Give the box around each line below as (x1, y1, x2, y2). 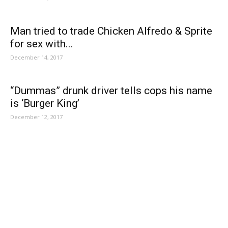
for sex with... (10, 38, 73, 50)
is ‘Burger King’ (10, 97, 79, 109)
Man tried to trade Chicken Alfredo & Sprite (10, 25, 212, 37)
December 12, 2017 (10, 113, 63, 121)
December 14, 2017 (10, 53, 63, 61)
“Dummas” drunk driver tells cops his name (10, 84, 212, 97)
